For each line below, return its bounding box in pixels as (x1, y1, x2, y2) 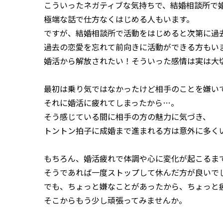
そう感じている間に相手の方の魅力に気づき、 (44, 110, 211, 122)
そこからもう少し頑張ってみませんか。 (44, 194, 187, 206)
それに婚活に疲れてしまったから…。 (44, 96, 179, 109)
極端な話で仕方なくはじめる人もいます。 (44, 12, 194, 25)
